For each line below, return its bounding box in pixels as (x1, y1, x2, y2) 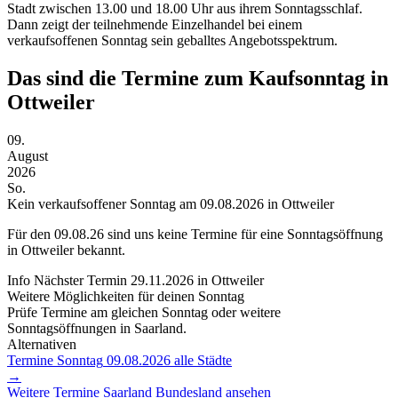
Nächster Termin (34, 272, 127, 288)
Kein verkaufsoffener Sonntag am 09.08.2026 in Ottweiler (7, 195, 334, 211)
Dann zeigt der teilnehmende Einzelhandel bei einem (7, 16, 302, 32)
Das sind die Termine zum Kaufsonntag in (7, 66, 388, 90)
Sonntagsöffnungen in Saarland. (7, 320, 187, 336)
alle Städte (174, 352, 232, 368)
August (7, 147, 48, 163)
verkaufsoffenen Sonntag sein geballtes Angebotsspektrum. (7, 32, 338, 48)
